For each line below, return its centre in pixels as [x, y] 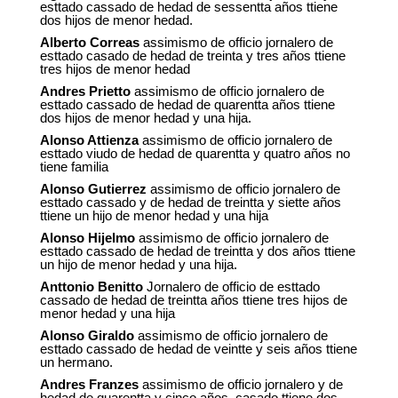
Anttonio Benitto [91, 287]
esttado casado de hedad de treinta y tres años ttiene [192, 56]
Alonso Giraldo [87, 336]
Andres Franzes [89, 385]
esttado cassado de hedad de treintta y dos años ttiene [197, 251]
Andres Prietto [85, 92]
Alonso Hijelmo [87, 238]
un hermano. [76, 362]
